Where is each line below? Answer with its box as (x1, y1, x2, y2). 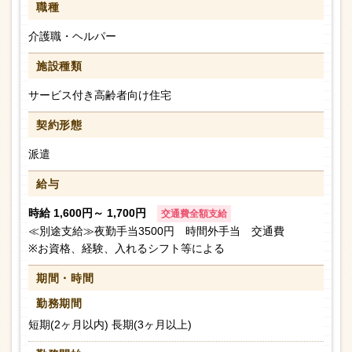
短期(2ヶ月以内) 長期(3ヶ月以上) (28, 318, 192, 332)
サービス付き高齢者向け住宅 (28, 89, 171, 102)
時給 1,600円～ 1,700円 (28, 207, 149, 220)
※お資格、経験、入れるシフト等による (28, 242, 225, 255)
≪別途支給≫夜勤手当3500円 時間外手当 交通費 (28, 225, 284, 238)
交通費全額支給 (161, 208, 227, 220)
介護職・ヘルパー (28, 30, 116, 43)
